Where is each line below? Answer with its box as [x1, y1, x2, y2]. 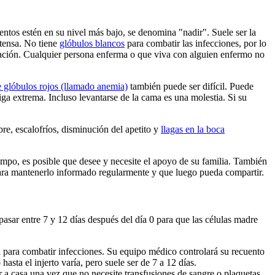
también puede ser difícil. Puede [128, 80, 254, 91]
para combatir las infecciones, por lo [125, 37, 266, 48]
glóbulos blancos [60, 37, 125, 48]
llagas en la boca [161, 123, 225, 134]
